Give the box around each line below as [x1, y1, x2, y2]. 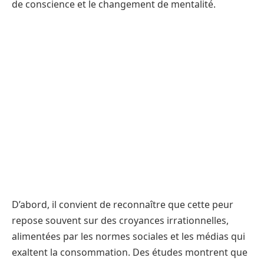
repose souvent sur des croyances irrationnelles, [12, 213, 229, 227]
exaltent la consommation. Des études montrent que [12, 245, 247, 259]
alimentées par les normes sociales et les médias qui [12, 229, 245, 243]
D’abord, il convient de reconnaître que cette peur [12, 197, 233, 211]
